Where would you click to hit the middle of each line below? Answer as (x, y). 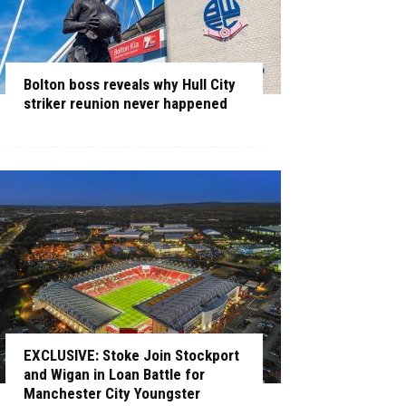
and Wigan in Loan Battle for (114, 374)
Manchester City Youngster (112, 393)
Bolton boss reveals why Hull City (130, 84)
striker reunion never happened (126, 103)
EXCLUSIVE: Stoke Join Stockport (131, 355)
